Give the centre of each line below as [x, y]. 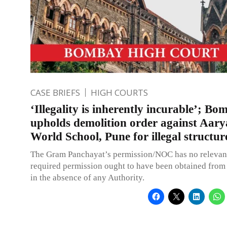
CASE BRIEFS [55, 92]
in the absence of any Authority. [87, 177]
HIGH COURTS [119, 92]
